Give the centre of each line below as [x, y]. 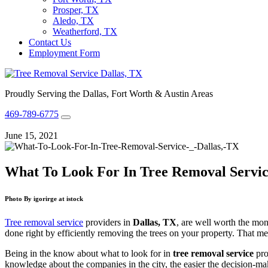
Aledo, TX [73, 21]
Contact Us [50, 42]
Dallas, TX [155, 222]
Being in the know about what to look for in [89, 253]
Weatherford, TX [85, 31]
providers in [108, 222]
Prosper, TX [76, 10]
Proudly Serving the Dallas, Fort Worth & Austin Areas [109, 94]
